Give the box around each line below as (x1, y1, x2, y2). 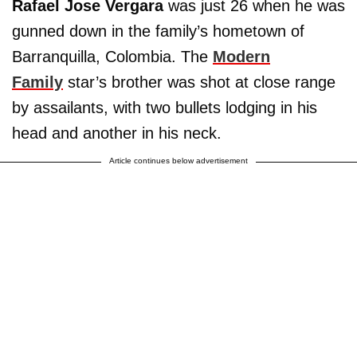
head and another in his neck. (12, 124, 222, 142)
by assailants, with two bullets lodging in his (12, 98, 317, 116)
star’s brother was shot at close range (63, 73, 335, 91)
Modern (213, 47, 270, 65)
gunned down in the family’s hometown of (12, 22, 304, 40)
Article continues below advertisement (109, 155, 248, 165)
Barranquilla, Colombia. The (12, 47, 213, 65)
